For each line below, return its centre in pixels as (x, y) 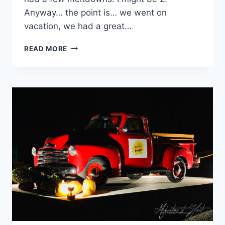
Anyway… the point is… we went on (95, 12)
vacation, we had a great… (78, 26)
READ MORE (46, 48)
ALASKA (82, 78)
